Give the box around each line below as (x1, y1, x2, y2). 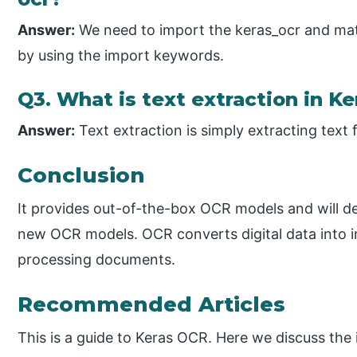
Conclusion (18, 163, 146, 189)
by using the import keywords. (18, 47, 225, 65)
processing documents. (18, 251, 176, 269)
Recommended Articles (18, 292, 286, 318)
